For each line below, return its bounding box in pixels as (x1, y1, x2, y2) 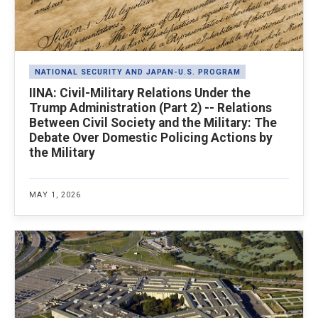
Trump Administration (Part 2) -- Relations (29, 101, 272, 116)
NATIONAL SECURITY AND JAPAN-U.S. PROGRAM (34, 67, 241, 77)
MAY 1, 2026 (29, 190, 81, 200)
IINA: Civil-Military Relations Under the (29, 86, 251, 101)
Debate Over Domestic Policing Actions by (29, 131, 273, 146)
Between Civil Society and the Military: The (29, 116, 277, 131)
